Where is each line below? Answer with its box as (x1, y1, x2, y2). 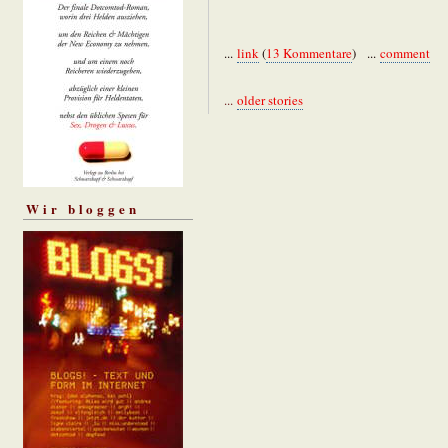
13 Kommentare (266, 43, 352, 62)
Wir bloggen (26, 199, 140, 219)
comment (380, 43, 430, 62)
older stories (237, 90, 303, 109)
